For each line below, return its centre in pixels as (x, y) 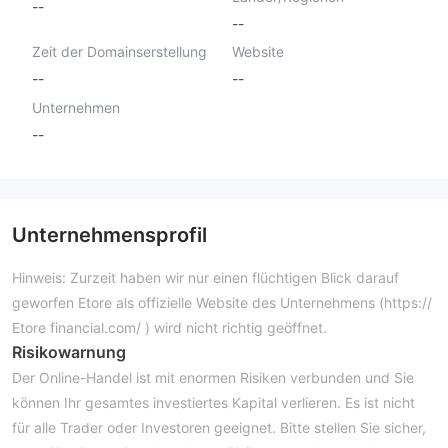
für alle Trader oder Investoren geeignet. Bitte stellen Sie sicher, (219, 427)
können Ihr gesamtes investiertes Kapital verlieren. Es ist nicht (213, 402)
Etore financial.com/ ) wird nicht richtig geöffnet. (169, 327)
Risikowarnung (69, 351)
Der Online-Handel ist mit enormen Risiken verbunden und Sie (213, 377)
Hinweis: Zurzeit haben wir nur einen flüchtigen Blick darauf (205, 277)
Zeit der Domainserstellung (119, 52)
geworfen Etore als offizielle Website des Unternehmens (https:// (222, 302)
